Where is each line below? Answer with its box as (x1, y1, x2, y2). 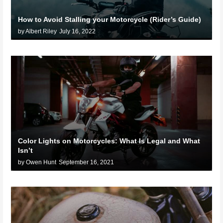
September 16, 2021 (59, 159, 114, 166)
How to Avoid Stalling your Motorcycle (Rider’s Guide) (18, 15, 202, 24)
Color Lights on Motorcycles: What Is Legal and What (18, 137, 201, 145)
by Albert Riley (18, 28, 57, 35)
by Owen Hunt (18, 159, 57, 166)
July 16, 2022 (59, 28, 96, 35)
